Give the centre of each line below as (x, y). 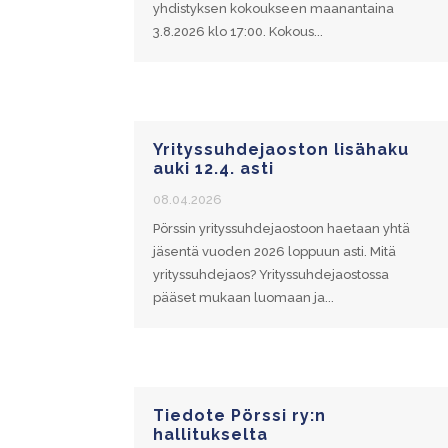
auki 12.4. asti (214, 168)
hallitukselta (211, 434)
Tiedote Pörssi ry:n (240, 415)
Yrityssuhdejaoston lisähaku (281, 149)
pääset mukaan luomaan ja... (244, 297)
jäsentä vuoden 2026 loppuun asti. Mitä (275, 251)
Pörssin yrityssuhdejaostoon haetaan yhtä (282, 228)
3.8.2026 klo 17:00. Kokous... (238, 31)
